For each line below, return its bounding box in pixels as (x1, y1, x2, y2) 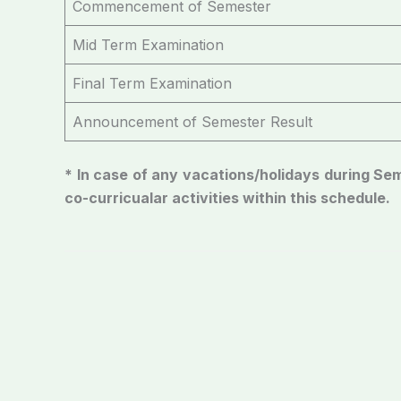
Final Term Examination (73, 73, 232, 92)
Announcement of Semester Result (73, 112, 312, 131)
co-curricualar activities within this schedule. (64, 188, 390, 207)
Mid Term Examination (73, 35, 224, 54)
